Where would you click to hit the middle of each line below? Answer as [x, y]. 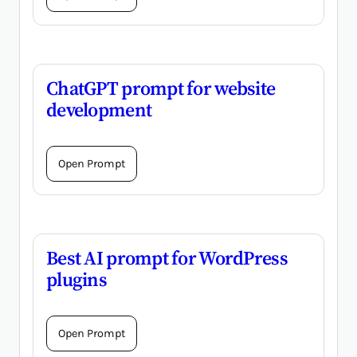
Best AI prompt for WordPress [167, 258]
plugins [76, 280]
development [99, 110]
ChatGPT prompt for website [161, 88]
